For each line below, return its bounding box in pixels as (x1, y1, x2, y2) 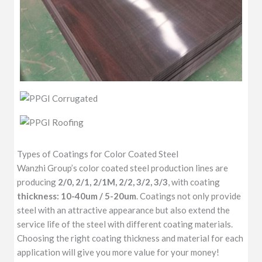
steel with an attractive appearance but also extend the (17, 205, 230, 216)
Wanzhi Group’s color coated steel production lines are (17, 163, 229, 174)
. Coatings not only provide (136, 191, 242, 202)
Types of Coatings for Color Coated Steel (17, 149, 179, 160)
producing (17, 177, 58, 188)
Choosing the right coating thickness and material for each (17, 233, 244, 244)
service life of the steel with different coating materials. (17, 219, 233, 230)
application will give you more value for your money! (17, 247, 220, 258)
